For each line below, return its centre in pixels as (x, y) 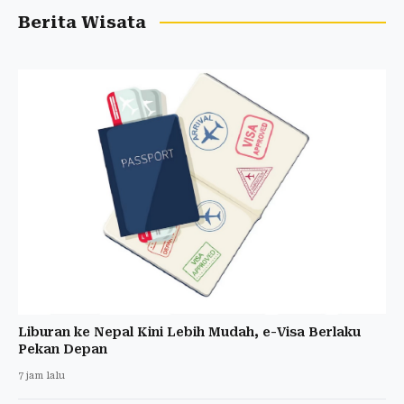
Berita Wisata (82, 22)
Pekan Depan (63, 349)
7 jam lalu (41, 375)
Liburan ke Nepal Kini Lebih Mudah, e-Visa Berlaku (189, 331)
